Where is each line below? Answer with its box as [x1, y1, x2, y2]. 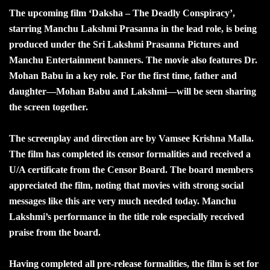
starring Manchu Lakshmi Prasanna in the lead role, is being [9, 23, 257, 34]
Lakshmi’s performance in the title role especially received [9, 211, 244, 222]
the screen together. [9, 101, 88, 112]
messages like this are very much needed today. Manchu [9, 195, 236, 206]
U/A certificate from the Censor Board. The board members [9, 164, 253, 175]
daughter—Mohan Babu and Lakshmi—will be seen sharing [9, 86, 256, 96]
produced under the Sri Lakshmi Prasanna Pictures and [9, 39, 239, 49]
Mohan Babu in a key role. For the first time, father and [9, 70, 237, 81]
